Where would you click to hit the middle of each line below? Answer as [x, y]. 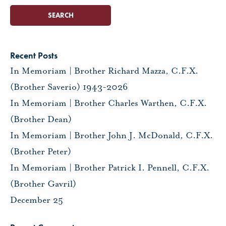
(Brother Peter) [41, 151]
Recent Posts [34, 55]
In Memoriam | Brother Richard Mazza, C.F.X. [104, 70]
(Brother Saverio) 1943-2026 [69, 87]
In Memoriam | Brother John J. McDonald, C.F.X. [111, 135]
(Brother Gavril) [43, 183]
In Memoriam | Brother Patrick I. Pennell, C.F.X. [110, 167]
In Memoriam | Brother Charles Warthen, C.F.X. [108, 103]
